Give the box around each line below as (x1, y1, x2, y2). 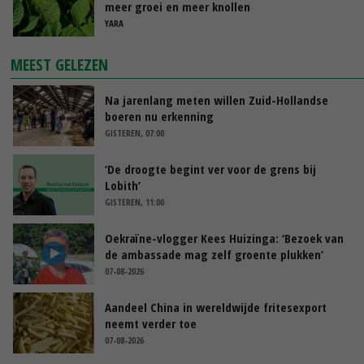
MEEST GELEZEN (11, 53, 109, 76)
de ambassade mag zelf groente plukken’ (105, 245, 323, 262)
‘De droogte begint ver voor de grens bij (105, 160, 316, 177)
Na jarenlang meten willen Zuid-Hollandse (105, 91, 328, 108)
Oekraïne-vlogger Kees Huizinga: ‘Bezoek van (105, 229, 344, 246)
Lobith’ (105, 176, 141, 193)
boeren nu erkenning (105, 107, 214, 124)
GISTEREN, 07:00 (105, 126, 164, 139)
